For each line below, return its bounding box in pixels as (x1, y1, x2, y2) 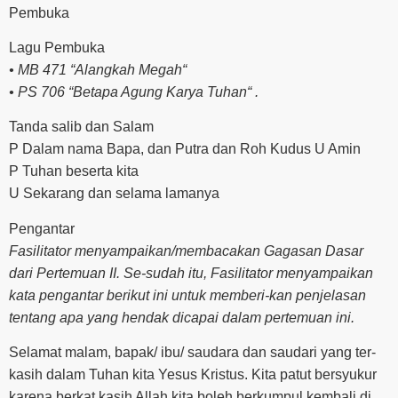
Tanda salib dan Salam (9, 119, 154, 135)
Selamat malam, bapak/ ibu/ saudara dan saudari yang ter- (9, 345, 376, 361)
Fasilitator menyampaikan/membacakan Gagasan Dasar (9, 243, 363, 259)
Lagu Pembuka (9, 39, 105, 55)
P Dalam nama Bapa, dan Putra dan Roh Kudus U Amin (9, 141, 361, 157)
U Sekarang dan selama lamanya (9, 186, 219, 202)
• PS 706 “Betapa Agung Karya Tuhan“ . (9, 84, 259, 99)
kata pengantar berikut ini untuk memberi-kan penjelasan (9, 287, 366, 303)
